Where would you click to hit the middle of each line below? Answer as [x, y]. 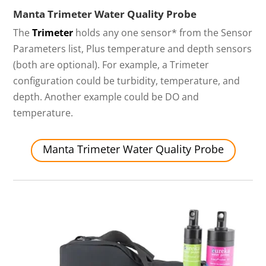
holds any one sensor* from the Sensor [163, 32]
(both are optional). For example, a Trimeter [111, 64]
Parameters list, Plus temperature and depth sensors [133, 48]
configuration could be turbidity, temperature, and [127, 80]
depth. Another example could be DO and [106, 96]
